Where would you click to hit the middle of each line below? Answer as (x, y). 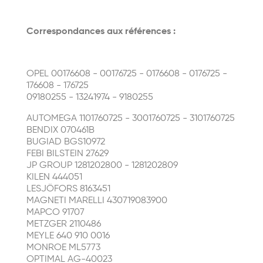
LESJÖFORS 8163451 (68, 189)
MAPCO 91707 (55, 213)
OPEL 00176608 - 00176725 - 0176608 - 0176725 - (127, 74)
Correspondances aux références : (101, 32)
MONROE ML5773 (63, 248)
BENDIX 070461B (60, 130)
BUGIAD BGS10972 (66, 142)
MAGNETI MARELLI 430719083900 (97, 201)
